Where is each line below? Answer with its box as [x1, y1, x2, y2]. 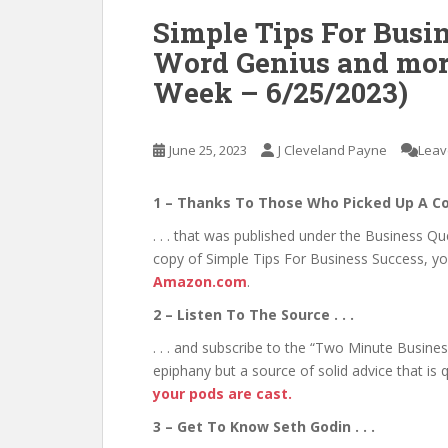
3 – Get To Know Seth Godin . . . [153, 417, 379, 437]
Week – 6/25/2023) [153, 74, 408, 112]
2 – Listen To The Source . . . [153, 305, 358, 325]
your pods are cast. [153, 384, 292, 404]
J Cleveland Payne [277, 141, 387, 160]
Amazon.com [153, 272, 247, 292]
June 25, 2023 [169, 141, 248, 160]
